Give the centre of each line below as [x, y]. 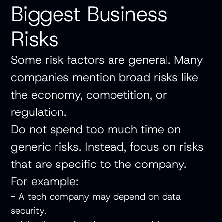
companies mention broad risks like [105, 77]
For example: [45, 181]
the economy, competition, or [89, 95]
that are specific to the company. [99, 164]
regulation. [39, 112]
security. [32, 211]
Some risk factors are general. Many [107, 60]
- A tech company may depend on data [96, 197]
